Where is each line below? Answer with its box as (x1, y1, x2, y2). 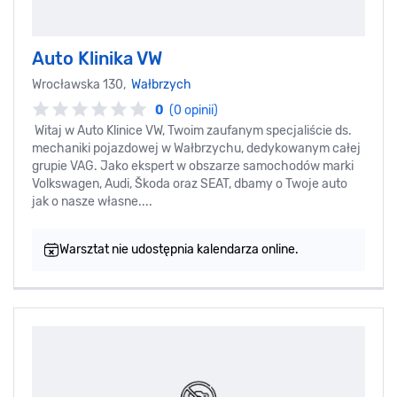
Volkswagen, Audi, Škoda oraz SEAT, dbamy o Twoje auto (32, 175, 347, 191)
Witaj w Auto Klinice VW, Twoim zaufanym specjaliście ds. (32, 122, 352, 138)
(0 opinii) (169, 102, 218, 118)
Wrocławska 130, (32, 76, 131, 92)
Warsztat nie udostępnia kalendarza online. (59, 241, 299, 257)
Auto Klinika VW (32, 47, 162, 69)
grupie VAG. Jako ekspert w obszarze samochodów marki (32, 158, 354, 174)
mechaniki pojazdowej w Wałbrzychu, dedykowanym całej (32, 140, 361, 156)
